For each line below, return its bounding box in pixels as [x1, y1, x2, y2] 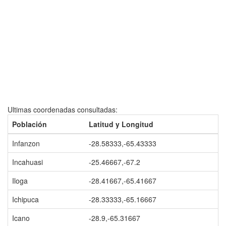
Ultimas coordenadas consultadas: [8, 104, 118, 115]
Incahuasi [12, 157, 43, 167]
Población [12, 119, 47, 129]
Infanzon [12, 138, 40, 148]
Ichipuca [12, 194, 39, 204]
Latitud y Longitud [89, 119, 153, 129]
